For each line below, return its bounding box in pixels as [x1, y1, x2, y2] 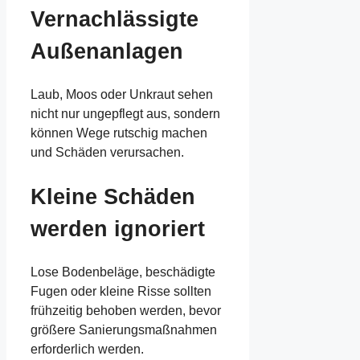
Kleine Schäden [31, 184, 195, 209]
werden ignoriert [31, 216, 205, 241]
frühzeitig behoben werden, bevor [31, 304, 221, 318]
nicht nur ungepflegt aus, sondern [31, 107, 220, 121]
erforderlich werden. [31, 342, 144, 357]
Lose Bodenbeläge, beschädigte [31, 265, 215, 280]
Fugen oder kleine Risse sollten [31, 284, 211, 299]
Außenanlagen [31, 39, 183, 64]
